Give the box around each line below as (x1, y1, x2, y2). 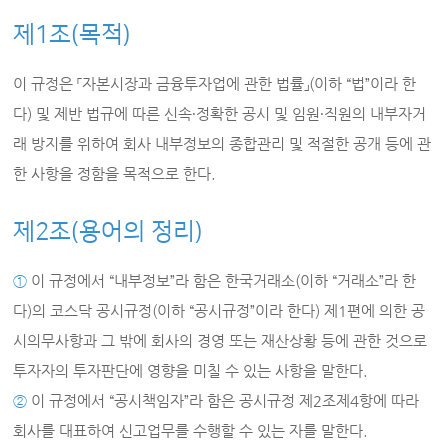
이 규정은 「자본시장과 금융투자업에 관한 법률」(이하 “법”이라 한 (13, 75, 417, 92)
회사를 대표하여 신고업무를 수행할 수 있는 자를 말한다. (13, 422, 369, 439)
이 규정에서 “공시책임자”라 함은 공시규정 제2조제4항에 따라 (27, 392, 420, 409)
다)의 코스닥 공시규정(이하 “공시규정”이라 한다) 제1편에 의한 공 (13, 302, 426, 319)
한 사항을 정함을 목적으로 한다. (13, 165, 217, 182)
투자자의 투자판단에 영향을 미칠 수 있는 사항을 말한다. (13, 362, 369, 379)
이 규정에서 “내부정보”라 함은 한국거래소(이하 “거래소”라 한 (27, 272, 417, 289)
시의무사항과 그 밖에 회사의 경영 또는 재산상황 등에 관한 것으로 (13, 332, 428, 349)
